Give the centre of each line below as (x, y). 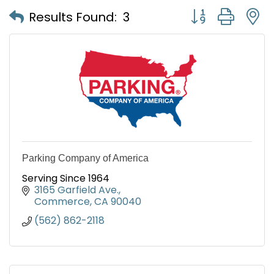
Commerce (62, 202)
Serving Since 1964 (66, 179)
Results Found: (73, 17)
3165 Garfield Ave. (76, 190)
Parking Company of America (85, 158)
